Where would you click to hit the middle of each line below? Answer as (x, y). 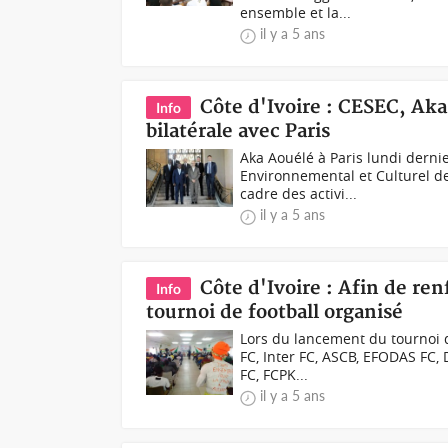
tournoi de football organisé (275, 312)
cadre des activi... (299, 193)
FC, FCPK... (274, 374)
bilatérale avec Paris (238, 131)
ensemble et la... (296, 12)
